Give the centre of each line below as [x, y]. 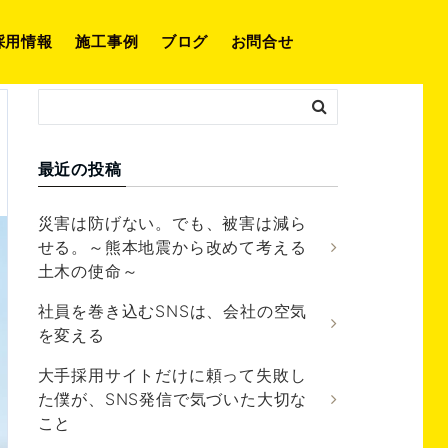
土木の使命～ [88, 271]
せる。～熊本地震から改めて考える [172, 247]
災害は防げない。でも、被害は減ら [172, 223]
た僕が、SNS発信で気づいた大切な [172, 399]
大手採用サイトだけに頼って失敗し [172, 375]
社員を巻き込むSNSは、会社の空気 [172, 311]
